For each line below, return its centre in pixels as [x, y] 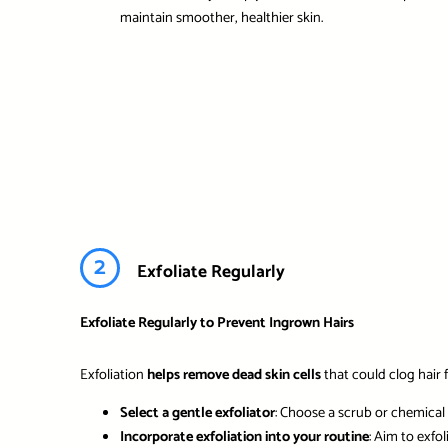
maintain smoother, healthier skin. [221, 18]
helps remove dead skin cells [233, 374]
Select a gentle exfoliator [197, 413]
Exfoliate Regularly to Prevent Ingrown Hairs [216, 322]
